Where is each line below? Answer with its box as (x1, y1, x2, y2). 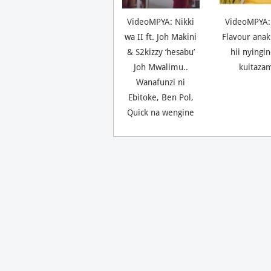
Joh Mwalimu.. (133, 62, 188, 73)
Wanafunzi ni (136, 77, 186, 88)
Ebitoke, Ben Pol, (128, 93, 194, 103)
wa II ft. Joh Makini (125, 32, 197, 42)
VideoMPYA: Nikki (127, 17, 195, 27)
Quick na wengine (127, 108, 195, 118)
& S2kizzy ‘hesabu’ (126, 47, 195, 57)
